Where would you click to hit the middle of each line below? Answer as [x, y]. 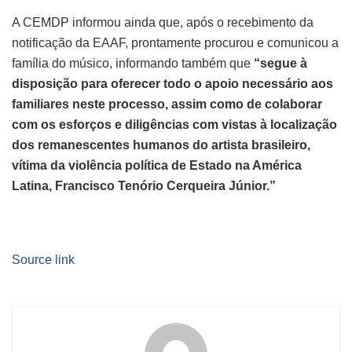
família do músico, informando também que [133, 63]
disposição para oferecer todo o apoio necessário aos [172, 83]
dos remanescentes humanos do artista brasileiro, [161, 145]
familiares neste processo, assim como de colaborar [167, 104]
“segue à [280, 63]
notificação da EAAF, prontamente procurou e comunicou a [175, 42]
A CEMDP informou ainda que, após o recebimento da [163, 22]
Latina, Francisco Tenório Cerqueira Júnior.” [144, 185]
